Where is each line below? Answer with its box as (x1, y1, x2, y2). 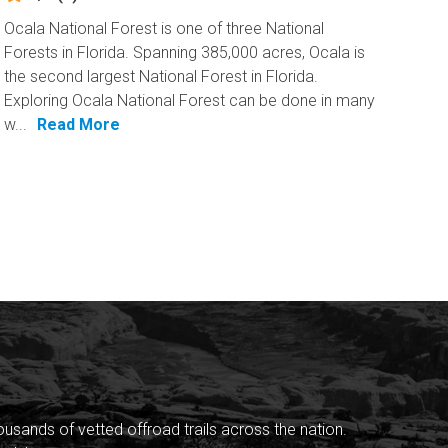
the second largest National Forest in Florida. (4, 66, 319, 86)
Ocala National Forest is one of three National (4, 18, 325, 38)
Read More (37, 114, 121, 134)
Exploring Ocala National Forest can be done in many (4, 90, 376, 110)
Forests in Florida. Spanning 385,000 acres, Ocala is (4, 42, 366, 62)
